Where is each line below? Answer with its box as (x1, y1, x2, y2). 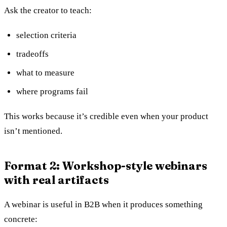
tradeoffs (16, 49, 49, 59)
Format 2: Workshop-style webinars (4, 158, 207, 173)
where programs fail (16, 86, 88, 96)
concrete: (4, 214, 37, 224)
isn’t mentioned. (4, 126, 62, 136)
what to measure (16, 67, 74, 78)
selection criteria (16, 30, 77, 40)
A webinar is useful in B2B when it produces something (4, 199, 203, 209)
